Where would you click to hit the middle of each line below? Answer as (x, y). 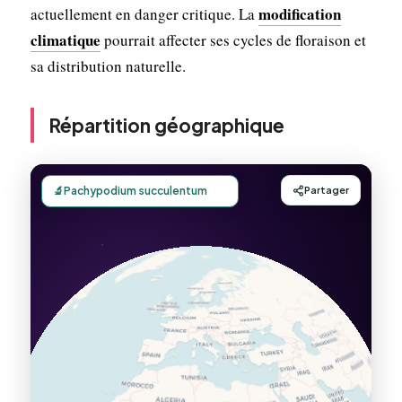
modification (299, 13)
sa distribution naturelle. (108, 66)
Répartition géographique (166, 125)
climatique (65, 39)
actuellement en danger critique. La (144, 13)
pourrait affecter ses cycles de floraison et (233, 39)
